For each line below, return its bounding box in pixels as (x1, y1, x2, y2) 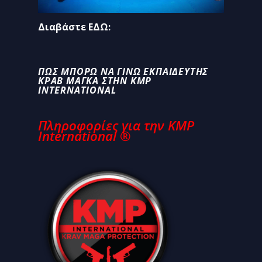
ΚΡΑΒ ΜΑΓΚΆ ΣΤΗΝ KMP (38, 74, 152, 88)
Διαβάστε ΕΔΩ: (38, 20, 111, 33)
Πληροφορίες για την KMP (38, 116, 194, 135)
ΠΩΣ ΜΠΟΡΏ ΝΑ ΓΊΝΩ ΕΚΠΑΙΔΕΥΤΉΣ (38, 65, 209, 78)
